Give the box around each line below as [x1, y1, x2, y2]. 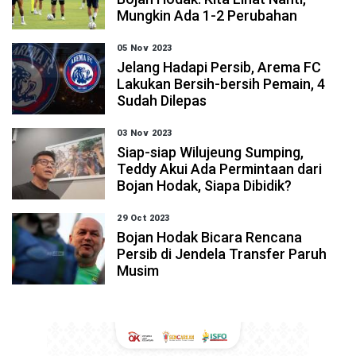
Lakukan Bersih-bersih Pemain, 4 [117, 75, 326, 92]
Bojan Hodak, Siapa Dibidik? [117, 177, 292, 194]
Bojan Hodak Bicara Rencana [117, 229, 303, 246]
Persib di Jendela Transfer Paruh [117, 246, 327, 262]
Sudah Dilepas [117, 92, 207, 109]
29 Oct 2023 [117, 213, 170, 223]
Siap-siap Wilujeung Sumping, [117, 144, 304, 161]
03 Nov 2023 [117, 128, 172, 138]
